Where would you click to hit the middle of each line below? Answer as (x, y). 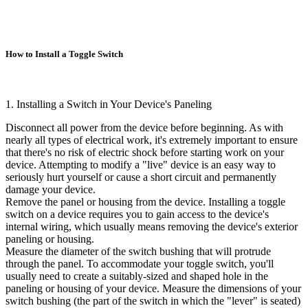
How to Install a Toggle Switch (64, 54)
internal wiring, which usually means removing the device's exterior (152, 226)
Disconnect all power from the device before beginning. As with (144, 127)
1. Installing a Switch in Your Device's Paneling (109, 104)
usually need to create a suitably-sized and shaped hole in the (137, 276)
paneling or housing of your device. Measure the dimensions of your (153, 288)
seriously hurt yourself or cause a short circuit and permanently (141, 177)
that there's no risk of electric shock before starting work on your (145, 152)
